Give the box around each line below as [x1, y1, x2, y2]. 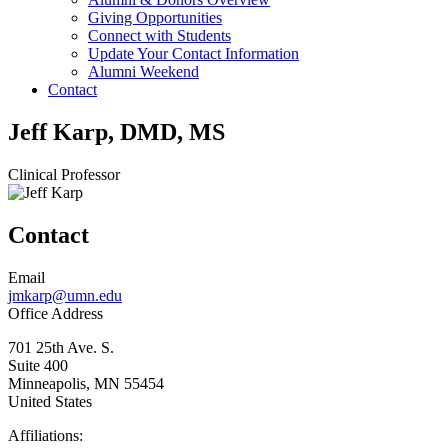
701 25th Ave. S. [8, 338, 114, 356]
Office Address [8, 304, 103, 322]
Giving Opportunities [88, 9, 222, 26]
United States [8, 392, 92, 410]
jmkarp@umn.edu [8, 286, 122, 304]
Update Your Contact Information [88, 45, 299, 62]
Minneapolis [8, 374, 86, 392]
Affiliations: [8, 426, 83, 444]
